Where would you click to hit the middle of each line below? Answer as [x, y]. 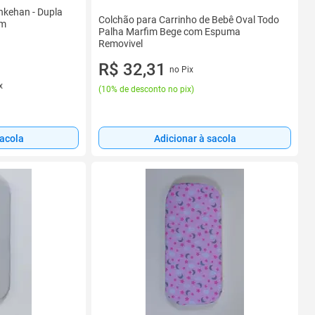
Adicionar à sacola [195, 138]
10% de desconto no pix [146, 89]
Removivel [121, 44]
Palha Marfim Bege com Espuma [169, 32]
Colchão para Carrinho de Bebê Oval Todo [189, 20]
